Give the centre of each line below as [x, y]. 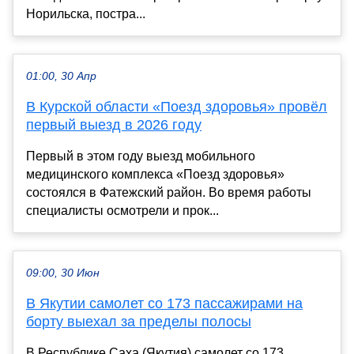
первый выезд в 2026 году [114, 125]
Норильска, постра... [86, 14]
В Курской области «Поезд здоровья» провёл [177, 107]
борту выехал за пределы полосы [139, 322]
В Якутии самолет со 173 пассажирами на [164, 304]
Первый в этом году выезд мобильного [141, 156]
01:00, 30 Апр [61, 77]
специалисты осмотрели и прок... [122, 211]
